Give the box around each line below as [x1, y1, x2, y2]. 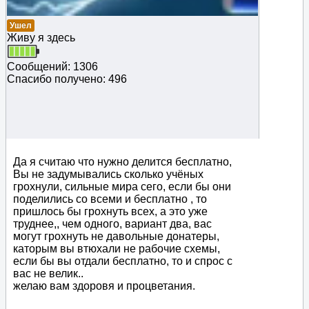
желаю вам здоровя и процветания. [13, 280, 195, 292]
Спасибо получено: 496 [7, 73, 127, 86]
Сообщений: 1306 [7, 61, 98, 73]
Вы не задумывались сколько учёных [13, 168, 203, 181]
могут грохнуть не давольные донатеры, [13, 230, 219, 243]
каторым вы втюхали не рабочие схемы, [13, 243, 220, 255]
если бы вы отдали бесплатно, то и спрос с [13, 255, 232, 268]
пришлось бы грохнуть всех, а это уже [13, 206, 208, 218]
